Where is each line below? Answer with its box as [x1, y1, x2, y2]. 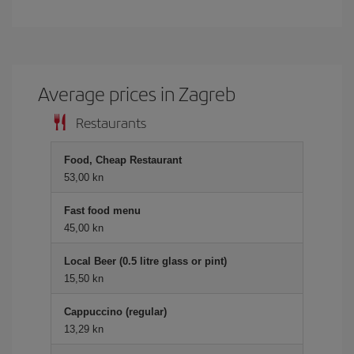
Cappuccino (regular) [64, 305, 167, 318]
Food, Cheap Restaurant [64, 153, 182, 166]
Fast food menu [64, 204, 141, 217]
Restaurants [76, 111, 146, 132]
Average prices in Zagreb [38, 79, 236, 107]
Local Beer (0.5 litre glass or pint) [64, 254, 227, 267]
